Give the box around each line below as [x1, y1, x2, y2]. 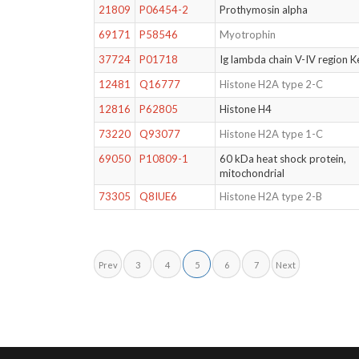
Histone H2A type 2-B [220, 190, 323, 203]
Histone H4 [220, 103, 272, 115]
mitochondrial [220, 167, 285, 179]
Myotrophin [220, 28, 276, 41]
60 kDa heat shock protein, [220, 152, 347, 165]
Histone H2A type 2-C [220, 78, 324, 91]
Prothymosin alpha [220, 3, 309, 16]
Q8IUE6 [139, 190, 178, 203]
